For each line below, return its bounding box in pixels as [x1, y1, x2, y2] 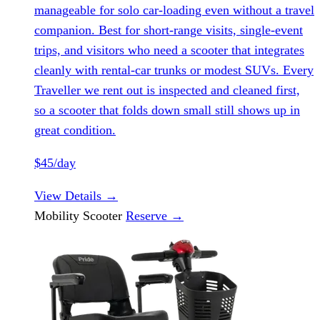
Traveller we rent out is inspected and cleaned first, [34, 83, 300, 98]
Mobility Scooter [34, 209, 126, 224]
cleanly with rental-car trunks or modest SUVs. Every [34, 63, 314, 78]
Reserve [126, 209, 171, 224]
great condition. [34, 123, 116, 138]
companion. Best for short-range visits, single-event [34, 23, 303, 38]
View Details [34, 189, 105, 204]
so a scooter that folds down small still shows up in [34, 103, 300, 118]
